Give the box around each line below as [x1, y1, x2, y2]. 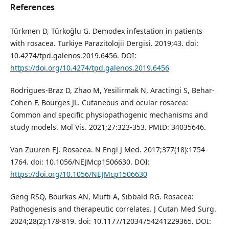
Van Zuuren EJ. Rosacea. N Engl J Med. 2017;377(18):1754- [10, 145, 208, 155]
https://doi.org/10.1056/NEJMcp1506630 [10, 169, 147, 179]
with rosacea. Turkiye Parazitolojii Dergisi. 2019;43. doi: [10, 38, 198, 49]
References [10, 2, 55, 13]
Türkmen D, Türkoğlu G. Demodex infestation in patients [10, 26, 202, 36]
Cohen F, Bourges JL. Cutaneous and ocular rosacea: [10, 98, 188, 108]
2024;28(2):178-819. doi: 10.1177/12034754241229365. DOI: [10, 216, 211, 226]
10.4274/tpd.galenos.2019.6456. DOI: [10, 51, 136, 61]
